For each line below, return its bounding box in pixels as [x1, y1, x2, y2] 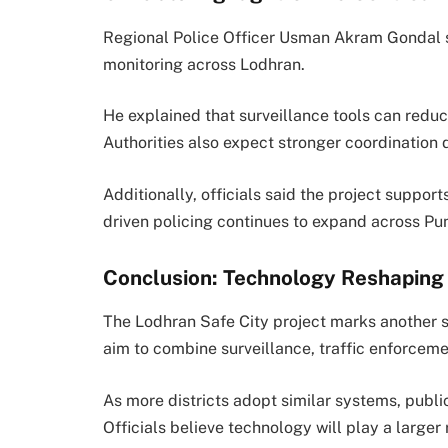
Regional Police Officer [103, 27, 279, 47]
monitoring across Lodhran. [103, 54, 305, 74]
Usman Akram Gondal [279, 27, 441, 47]
